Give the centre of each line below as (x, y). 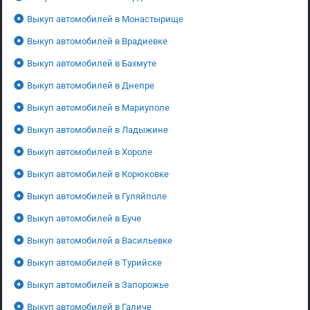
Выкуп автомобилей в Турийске (94, 262)
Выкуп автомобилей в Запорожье (98, 284)
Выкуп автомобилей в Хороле (90, 152)
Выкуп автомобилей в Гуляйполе (97, 196)
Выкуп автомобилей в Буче (84, 218)
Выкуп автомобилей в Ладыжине (98, 129)
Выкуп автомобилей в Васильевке (100, 240)
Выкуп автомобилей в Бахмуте (92, 63)
